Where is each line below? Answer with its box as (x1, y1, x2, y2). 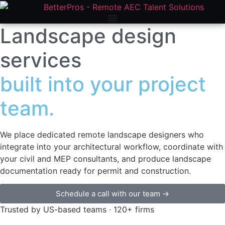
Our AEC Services (27, 1, 84, 9)
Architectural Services (91, 1, 163, 9)
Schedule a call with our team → (56, 189, 169, 199)
